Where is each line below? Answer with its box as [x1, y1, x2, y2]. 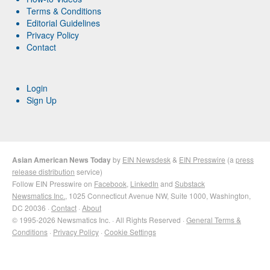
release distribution [12, 166, 75, 177]
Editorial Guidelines [27, 17, 101, 30]
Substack [175, 178, 205, 189]
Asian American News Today [12, 154, 111, 166]
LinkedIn [130, 178, 159, 189]
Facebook [94, 178, 127, 189]
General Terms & [186, 215, 241, 225]
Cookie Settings [104, 227, 156, 237]
